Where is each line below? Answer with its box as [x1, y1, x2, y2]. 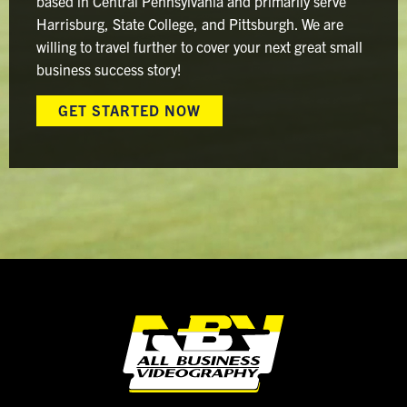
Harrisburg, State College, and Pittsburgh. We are [36, 15, 343, 34]
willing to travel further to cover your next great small [36, 37, 362, 56]
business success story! [36, 60, 182, 79]
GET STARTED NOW [58, 101, 201, 120]
